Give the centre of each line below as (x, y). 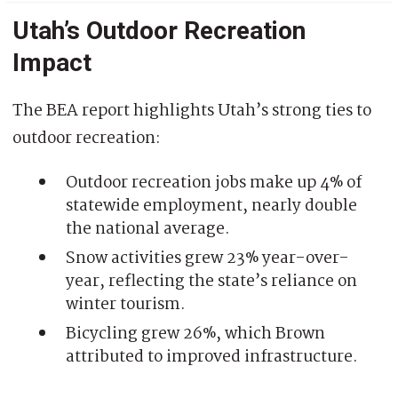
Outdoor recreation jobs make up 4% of (214, 183)
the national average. (148, 229)
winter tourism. (126, 304)
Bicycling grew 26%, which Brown (195, 334)
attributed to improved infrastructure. (212, 357)
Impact (52, 62)
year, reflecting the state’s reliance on (211, 281)
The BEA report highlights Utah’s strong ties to (192, 111)
